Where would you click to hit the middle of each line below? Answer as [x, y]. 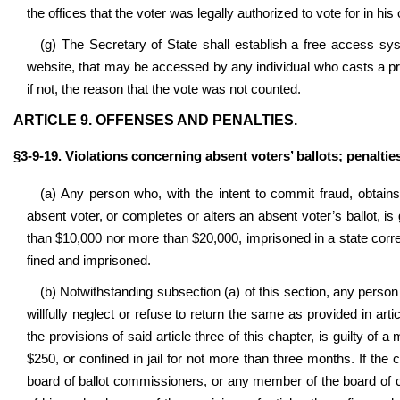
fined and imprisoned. [89, 261]
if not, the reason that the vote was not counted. [164, 89]
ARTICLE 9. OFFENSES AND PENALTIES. [155, 120]
